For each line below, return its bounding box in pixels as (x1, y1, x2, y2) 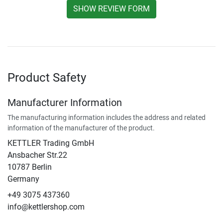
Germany (7, 174, 39, 184)
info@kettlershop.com (7, 202, 85, 212)
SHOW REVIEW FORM (73, 3, 150, 13)
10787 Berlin (7, 162, 52, 172)
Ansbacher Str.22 (7, 150, 67, 160)
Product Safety (7, 70, 86, 85)
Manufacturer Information (7, 96, 122, 109)
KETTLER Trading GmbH (7, 138, 94, 148)
